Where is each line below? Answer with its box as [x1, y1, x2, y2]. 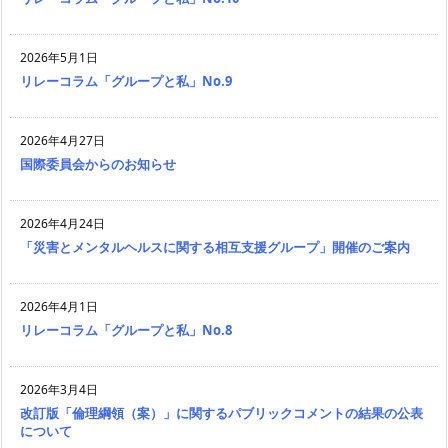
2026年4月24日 [20, 215, 105, 233]
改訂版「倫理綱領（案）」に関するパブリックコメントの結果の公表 [20, 404, 423, 423]
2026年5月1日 [20, 49, 98, 67]
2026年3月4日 [20, 381, 98, 399]
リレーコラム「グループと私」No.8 [20, 321, 232, 340]
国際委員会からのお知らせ [20, 155, 176, 174]
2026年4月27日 [20, 132, 105, 150]
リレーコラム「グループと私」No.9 [20, 72, 232, 91]
